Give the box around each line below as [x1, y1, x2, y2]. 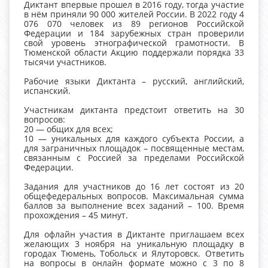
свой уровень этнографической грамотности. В [24, 37, 244, 48]
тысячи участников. [24, 56, 109, 68]
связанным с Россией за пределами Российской [24, 152, 244, 163]
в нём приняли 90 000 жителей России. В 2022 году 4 [24, 8, 244, 20]
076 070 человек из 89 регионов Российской [24, 18, 244, 29]
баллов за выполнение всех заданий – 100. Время [24, 200, 244, 211]
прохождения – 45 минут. [24, 209, 128, 221]
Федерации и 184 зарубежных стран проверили [24, 28, 244, 39]
